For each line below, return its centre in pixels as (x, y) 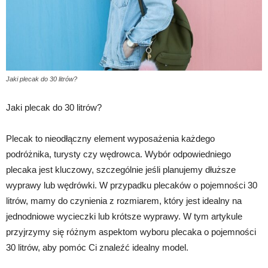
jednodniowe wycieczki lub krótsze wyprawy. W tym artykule (124, 217)
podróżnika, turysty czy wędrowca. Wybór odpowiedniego (118, 154)
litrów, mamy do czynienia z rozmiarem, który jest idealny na (124, 201)
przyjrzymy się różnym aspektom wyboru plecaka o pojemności (131, 232)
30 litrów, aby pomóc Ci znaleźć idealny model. (97, 248)
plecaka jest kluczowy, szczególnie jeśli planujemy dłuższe (121, 170)
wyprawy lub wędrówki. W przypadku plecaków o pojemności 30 (132, 185)
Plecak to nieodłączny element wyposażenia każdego (110, 139)
